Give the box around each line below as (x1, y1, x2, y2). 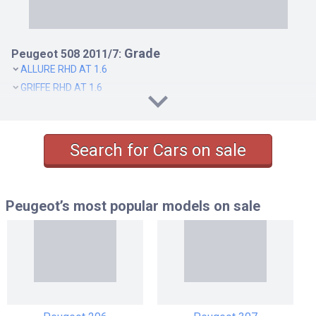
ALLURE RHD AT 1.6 (20, 63, 107, 75)
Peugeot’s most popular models (6, 197, 214, 215)
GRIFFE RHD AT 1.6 (20, 81, 102, 93)
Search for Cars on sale (70, 140, 246, 161)
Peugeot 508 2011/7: (11, 47, 121, 61)
